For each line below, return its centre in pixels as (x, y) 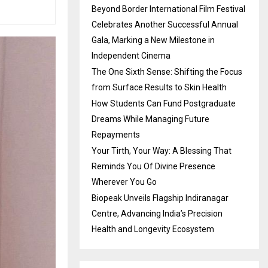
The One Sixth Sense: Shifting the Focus (167, 72)
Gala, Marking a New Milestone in (153, 40)
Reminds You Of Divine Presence (153, 166)
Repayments (116, 135)
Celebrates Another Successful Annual (165, 25)
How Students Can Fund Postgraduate (164, 103)
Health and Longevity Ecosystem (153, 229)
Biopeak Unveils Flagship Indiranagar (160, 198)
